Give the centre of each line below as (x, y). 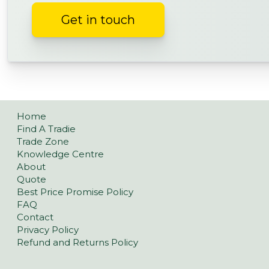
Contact (35, 217)
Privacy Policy (48, 230)
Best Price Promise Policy (75, 192)
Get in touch (98, 20)
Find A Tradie (46, 129)
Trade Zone (43, 142)
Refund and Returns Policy (77, 243)
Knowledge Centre (60, 154)
